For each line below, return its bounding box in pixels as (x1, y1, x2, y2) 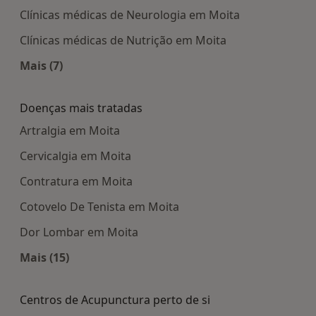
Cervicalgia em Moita (20, 148, 131, 164)
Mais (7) (20, 58, 63, 74)
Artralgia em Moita (20, 123, 120, 139)
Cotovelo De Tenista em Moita (20, 199, 179, 215)
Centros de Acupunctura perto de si (20, 292, 210, 308)
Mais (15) (20, 250, 69, 266)
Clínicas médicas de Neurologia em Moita (20, 7, 240, 23)
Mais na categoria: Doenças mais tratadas (44, 266, 281, 282)
